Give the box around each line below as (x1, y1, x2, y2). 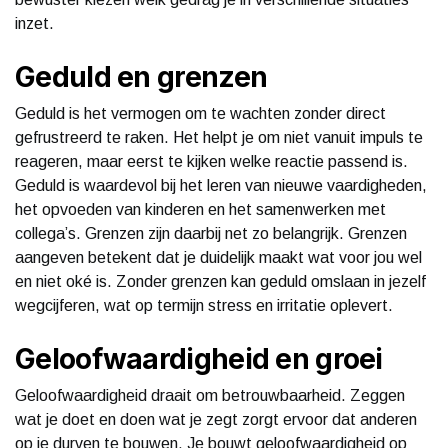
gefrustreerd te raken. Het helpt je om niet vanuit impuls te (15, 128, 423, 146)
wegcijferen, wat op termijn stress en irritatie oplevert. (15, 296, 393, 314)
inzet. (15, 14, 54, 32)
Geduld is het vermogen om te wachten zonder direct (15, 104, 386, 122)
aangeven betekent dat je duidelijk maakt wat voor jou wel (15, 248, 422, 266)
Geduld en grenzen (15, 59, 268, 94)
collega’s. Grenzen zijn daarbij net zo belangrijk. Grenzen (15, 224, 407, 242)
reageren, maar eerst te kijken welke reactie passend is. (15, 152, 408, 170)
